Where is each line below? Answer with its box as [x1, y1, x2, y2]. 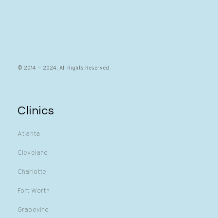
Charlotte [17, 168, 47, 177]
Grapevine [17, 206, 49, 215]
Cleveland [17, 149, 48, 158]
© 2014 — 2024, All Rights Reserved [17, 64, 109, 72]
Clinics [17, 105, 54, 117]
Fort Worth [17, 187, 50, 196]
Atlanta [17, 130, 40, 139]
